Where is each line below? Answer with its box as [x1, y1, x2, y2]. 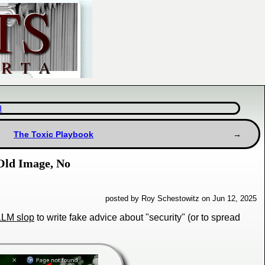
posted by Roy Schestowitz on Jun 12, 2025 [105, 194, 257, 203]
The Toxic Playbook [14, 129, 94, 139]
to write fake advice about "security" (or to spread [34, 212, 240, 223]
